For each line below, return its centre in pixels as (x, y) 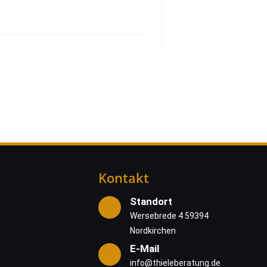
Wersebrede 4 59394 (169, 216)
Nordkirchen (153, 231)
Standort (151, 201)
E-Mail (145, 248)
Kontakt (124, 178)
